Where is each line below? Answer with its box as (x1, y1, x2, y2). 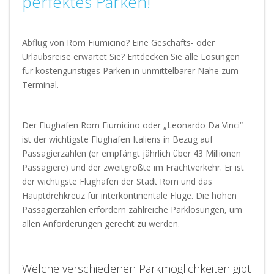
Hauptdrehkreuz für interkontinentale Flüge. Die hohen (22, 190, 237, 201)
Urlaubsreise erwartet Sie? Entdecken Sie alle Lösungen (22, 51, 240, 62)
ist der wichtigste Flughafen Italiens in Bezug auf (22, 133, 213, 145)
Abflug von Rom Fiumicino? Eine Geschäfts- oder (22, 37, 215, 48)
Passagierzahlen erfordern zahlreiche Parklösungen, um (22, 204, 242, 215)
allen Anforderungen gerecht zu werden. (22, 218, 180, 229)
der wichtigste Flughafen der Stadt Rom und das (22, 176, 212, 187)
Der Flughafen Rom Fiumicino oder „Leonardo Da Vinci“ (22, 119, 243, 131)
